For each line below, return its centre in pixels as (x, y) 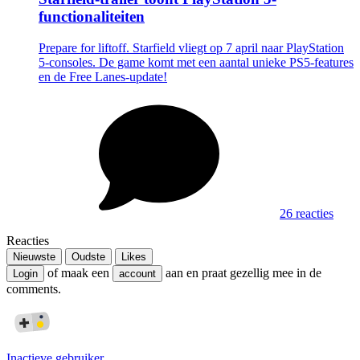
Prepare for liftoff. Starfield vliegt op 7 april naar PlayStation (191, 47)
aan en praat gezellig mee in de (242, 272)
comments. (34, 288)
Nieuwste (34, 256)
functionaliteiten (92, 16)
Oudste (88, 256)
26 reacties (307, 213)
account (137, 273)
